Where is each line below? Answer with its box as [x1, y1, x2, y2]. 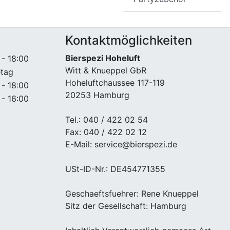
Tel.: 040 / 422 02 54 [65, 114, 148, 125]
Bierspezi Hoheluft [65, 52, 140, 63]
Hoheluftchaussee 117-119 [65, 77, 165, 88]
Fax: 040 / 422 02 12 [65, 126, 147, 137]
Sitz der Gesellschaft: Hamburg [65, 200, 186, 211]
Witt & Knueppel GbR [65, 65, 146, 75]
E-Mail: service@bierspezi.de [65, 139, 177, 149]
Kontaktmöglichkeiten [65, 32, 192, 48]
